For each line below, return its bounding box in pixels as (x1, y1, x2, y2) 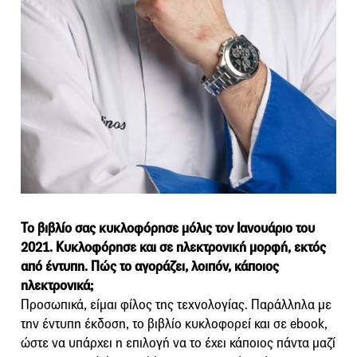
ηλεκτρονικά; (21, 277, 93, 294)
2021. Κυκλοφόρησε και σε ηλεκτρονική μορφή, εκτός (21, 238, 326, 256)
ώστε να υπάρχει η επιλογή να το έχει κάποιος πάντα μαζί (21, 334, 335, 351)
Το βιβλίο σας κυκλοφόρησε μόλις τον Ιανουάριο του (21, 219, 315, 237)
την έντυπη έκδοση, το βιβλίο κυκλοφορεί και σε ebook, (21, 315, 328, 332)
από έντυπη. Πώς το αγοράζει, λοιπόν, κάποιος (21, 257, 279, 275)
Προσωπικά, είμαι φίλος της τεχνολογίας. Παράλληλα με (21, 296, 331, 313)
